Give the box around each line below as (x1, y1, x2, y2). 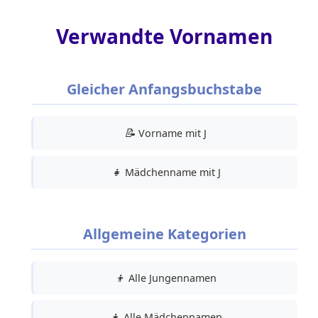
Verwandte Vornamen (56, 22, 273, 50)
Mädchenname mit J (121, 165, 221, 180)
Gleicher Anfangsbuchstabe (67, 79, 262, 99)
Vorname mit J (136, 126, 207, 141)
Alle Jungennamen (126, 271, 216, 285)
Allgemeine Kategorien (82, 224, 246, 244)
